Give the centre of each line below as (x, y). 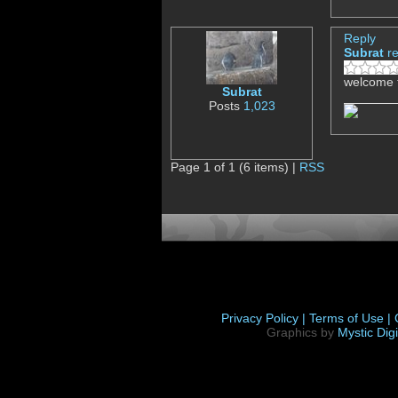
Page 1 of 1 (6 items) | (235, 167)
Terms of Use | (352, 318)
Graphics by (302, 333)
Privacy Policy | (265, 318)
